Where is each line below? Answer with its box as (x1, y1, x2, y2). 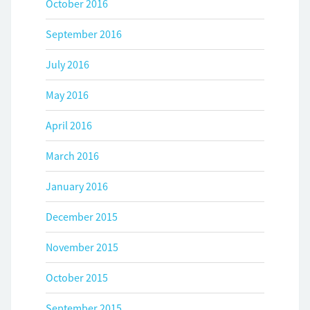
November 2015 (46, 240, 118, 254)
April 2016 (46, 118, 92, 132)
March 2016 (46, 149, 99, 163)
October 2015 (46, 271, 108, 284)
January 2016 (46, 179, 108, 193)
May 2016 (46, 88, 89, 102)
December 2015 (46, 210, 118, 224)
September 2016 (46, 27, 122, 41)
